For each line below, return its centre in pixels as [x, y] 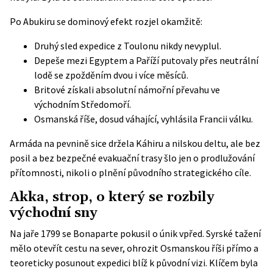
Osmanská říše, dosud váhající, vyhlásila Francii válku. [144, 119]
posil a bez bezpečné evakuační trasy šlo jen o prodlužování [132, 158]
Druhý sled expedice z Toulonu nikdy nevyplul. [128, 46]
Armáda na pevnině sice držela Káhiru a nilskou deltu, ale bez [135, 143]
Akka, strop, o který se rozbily [112, 197]
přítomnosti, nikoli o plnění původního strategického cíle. [130, 172]
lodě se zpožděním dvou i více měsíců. [111, 75]
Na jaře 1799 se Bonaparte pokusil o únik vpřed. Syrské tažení [135, 233]
